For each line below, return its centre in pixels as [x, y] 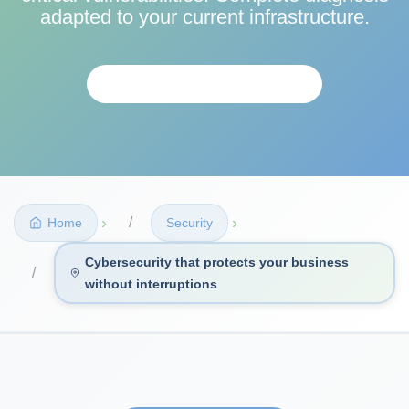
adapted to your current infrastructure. [204, 16]
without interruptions [152, 283]
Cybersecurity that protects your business [217, 262]
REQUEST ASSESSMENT [204, 84]
